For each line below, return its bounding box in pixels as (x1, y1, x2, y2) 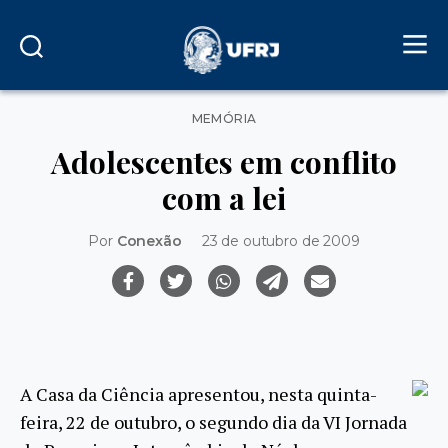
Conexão (116, 231, 182, 250)
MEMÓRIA (191, 111, 257, 126)
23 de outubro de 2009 (201, 231, 360, 250)
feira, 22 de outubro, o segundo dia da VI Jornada (20, 410, 407, 435)
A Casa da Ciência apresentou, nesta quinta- (20, 382, 377, 407)
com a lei (162, 177, 286, 218)
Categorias (223, 105, 297, 123)
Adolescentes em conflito (51, 141, 397, 182)
